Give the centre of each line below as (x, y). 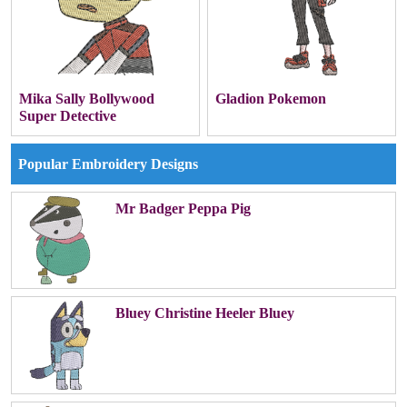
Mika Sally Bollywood (87, 99)
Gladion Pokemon (271, 99)
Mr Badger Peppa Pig (183, 208)
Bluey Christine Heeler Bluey (204, 313)
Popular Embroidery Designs (108, 164)
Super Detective (68, 116)
